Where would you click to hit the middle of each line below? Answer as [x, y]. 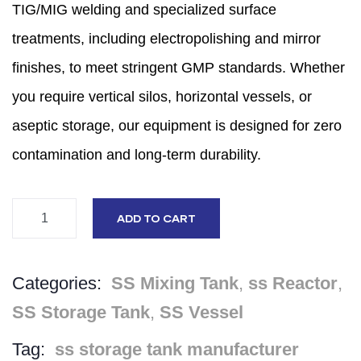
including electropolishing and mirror [203, 38]
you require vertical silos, [92, 96]
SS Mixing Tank [175, 283]
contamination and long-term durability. [137, 154]
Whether [315, 67]
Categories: [57, 283]
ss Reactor [293, 283]
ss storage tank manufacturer [177, 349]
